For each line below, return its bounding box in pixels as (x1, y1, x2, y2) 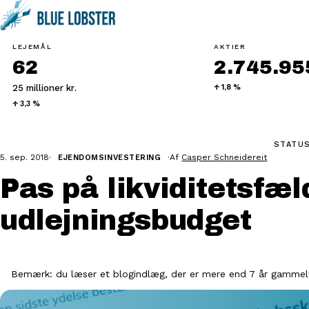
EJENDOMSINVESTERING (58, 153, 161, 162)
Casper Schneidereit (181, 152, 268, 162)
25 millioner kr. (12, 83, 77, 93)
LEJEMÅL (12, 43, 52, 50)
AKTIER (214, 43, 246, 50)
